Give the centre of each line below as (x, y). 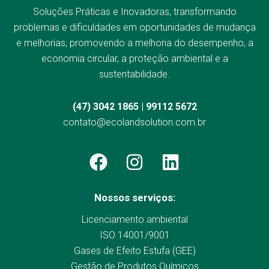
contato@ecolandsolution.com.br (134, 122)
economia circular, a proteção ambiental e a (134, 59)
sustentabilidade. (134, 74)
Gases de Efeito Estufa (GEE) (134, 251)
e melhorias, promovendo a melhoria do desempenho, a (134, 43)
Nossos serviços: (134, 198)
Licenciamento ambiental (134, 219)
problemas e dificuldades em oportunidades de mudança (134, 27)
